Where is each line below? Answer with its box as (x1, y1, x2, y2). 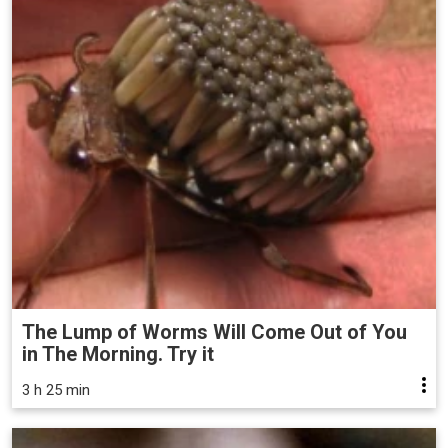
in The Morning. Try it (22, 341, 214, 366)
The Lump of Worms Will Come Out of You (22, 319, 407, 344)
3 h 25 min (22, 380, 90, 399)
